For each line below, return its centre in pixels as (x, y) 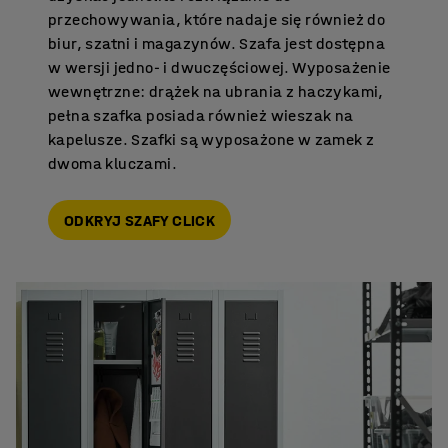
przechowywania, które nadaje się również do (217, 19)
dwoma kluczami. (113, 163)
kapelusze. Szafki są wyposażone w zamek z (211, 139)
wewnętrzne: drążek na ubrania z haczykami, (216, 91)
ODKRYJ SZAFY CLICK (140, 220)
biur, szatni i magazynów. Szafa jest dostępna (216, 43)
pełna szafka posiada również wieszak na (201, 115)
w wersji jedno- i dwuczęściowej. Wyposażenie (219, 67)
